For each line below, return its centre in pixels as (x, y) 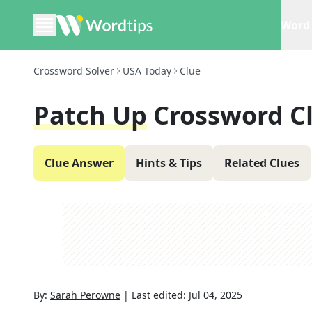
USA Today (147, 71)
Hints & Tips (169, 163)
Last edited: (160, 295)
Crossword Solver (74, 71)
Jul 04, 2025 (216, 295)
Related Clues (262, 163)
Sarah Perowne (85, 295)
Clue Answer (79, 163)
